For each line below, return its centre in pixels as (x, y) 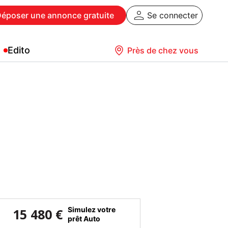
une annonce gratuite (71, 15)
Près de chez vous (163, 50)
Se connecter (173, 15)
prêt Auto (84, 218)
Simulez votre (92, 209)
